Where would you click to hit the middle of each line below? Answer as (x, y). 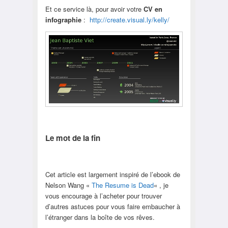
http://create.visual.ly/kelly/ (129, 20)
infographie (63, 20)
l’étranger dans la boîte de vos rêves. (100, 217)
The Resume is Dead (122, 185)
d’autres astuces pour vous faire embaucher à (112, 207)
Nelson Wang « (68, 185)
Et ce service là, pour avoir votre (94, 9)
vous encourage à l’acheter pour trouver (103, 196)
